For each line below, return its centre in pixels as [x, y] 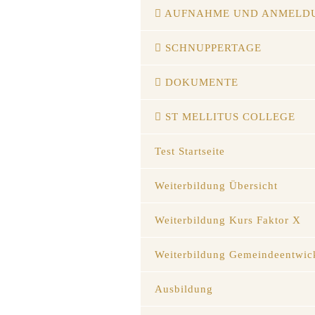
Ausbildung [184, 289]
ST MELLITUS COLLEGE [229, 116]
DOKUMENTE [200, 82]
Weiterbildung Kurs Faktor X [228, 220]
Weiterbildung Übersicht [216, 185]
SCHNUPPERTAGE [212, 47]
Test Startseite [190, 151]
